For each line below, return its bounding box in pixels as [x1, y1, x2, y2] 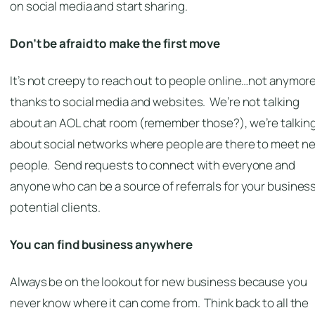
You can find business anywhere [10, 236, 193, 253]
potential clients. [10, 199, 101, 216]
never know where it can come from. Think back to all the [10, 295, 309, 311]
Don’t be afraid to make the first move [10, 35, 221, 52]
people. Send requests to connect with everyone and [10, 157, 295, 174]
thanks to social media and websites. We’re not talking [10, 94, 300, 110]
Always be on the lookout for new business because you [10, 274, 307, 290]
